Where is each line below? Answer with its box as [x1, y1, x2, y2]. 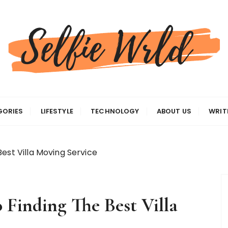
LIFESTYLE [40, 106, 73, 116]
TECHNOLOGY [91, 106, 139, 116]
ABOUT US [156, 106, 191, 116]
